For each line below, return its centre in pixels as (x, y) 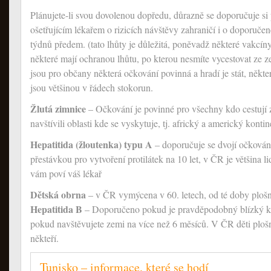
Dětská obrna (58, 194)
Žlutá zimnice (58, 109)
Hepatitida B (56, 209)
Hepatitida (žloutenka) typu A (91, 144)
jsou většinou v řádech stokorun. (92, 87)
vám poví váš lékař (66, 173)
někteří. (44, 238)
